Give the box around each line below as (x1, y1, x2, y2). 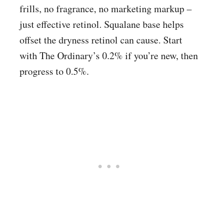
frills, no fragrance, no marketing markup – (20, 2, 192, 16)
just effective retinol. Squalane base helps (20, 18, 184, 31)
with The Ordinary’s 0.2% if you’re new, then (20, 49, 198, 63)
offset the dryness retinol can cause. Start (20, 33, 182, 47)
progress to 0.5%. (20, 65, 89, 78)
